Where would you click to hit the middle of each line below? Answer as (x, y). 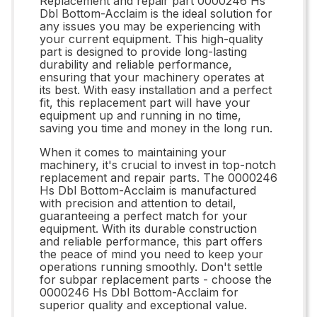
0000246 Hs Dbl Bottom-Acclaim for (139, 292)
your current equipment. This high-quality (151, 39)
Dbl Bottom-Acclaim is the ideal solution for (156, 13)
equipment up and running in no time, (140, 115)
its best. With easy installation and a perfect (156, 90)
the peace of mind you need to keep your (151, 254)
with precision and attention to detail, (138, 203)
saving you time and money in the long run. (156, 128)
